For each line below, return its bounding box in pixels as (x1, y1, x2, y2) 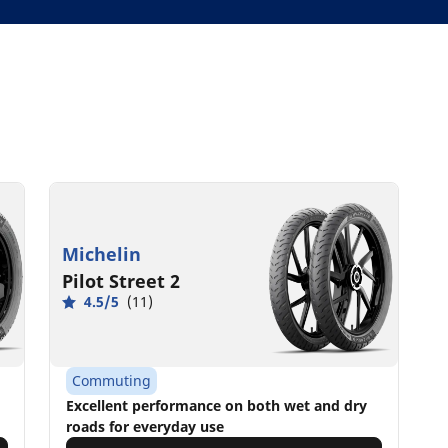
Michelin (62, 242, 142, 267)
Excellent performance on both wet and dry (66, 396, 368, 416)
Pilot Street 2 (62, 269, 181, 294)
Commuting (72, 371, 152, 391)
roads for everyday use (66, 417, 225, 437)
